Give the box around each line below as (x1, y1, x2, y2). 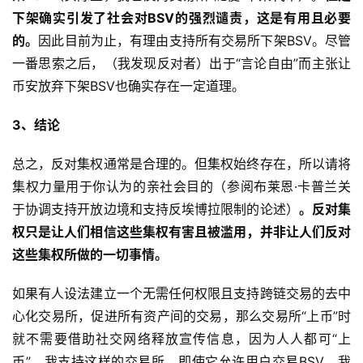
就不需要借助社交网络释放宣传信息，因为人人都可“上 (12, 331, 351, 348)
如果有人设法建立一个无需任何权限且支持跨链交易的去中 (12, 285, 351, 302)
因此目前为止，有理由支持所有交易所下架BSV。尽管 (38, 32, 351, 49)
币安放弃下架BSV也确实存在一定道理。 (12, 78, 245, 95)
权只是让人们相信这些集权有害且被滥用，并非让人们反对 (12, 224, 351, 241)
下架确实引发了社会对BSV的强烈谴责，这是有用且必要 (12, 10, 351, 27)
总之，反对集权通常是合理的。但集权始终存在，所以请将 (12, 156, 351, 173)
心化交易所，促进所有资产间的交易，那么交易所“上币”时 (12, 308, 351, 325)
